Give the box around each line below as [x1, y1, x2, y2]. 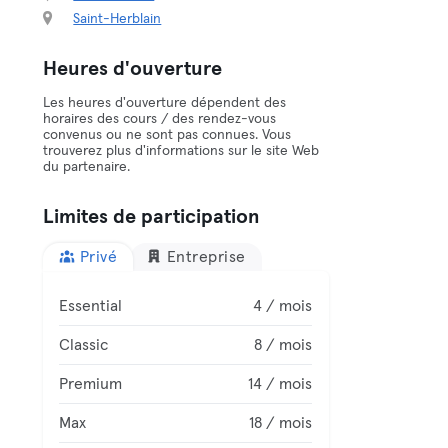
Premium [59, 376, 123, 392]
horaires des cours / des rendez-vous [43, 112, 277, 126]
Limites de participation [43, 207, 261, 227]
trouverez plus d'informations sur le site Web [43, 144, 320, 158]
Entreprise [166, 249, 246, 265]
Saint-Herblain [73, 12, 162, 26]
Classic [59, 337, 109, 353]
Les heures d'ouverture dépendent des [43, 96, 287, 110]
